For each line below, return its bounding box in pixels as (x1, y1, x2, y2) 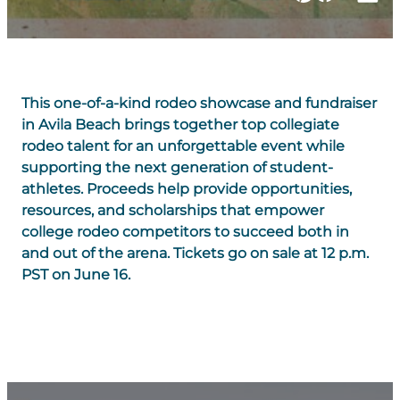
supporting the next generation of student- (21, 159, 333, 176)
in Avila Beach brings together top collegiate (21, 116, 339, 133)
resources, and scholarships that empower (21, 202, 324, 219)
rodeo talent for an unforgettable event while (21, 137, 345, 154)
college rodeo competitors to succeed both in (21, 223, 349, 240)
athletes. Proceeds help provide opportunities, (21, 180, 352, 197)
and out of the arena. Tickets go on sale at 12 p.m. (21, 245, 369, 262)
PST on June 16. (21, 266, 130, 283)
